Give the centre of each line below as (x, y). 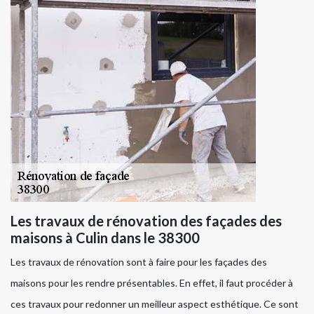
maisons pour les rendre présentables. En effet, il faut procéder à (152, 282)
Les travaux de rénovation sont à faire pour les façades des (139, 261)
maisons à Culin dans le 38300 (105, 237)
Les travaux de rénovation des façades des (146, 220)
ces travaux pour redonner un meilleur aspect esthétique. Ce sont (155, 303)
